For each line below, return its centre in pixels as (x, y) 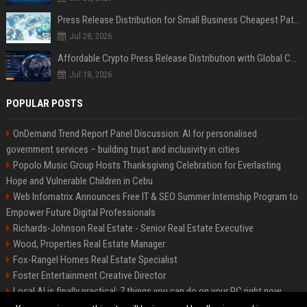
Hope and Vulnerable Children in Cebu (79, 181)
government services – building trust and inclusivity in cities (123, 149)
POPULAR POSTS (44, 103)
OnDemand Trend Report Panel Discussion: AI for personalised (135, 134)
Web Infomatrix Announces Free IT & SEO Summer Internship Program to (155, 197)
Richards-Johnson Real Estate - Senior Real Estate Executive (133, 228)
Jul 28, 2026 (90, 36)
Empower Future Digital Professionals (81, 212)
